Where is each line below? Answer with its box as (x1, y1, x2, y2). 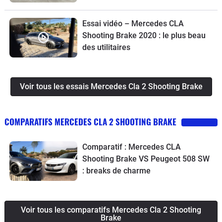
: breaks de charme (82, 166, 151, 175)
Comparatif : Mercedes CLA (82, 142, 181, 152)
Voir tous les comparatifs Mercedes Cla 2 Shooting (21, 205, 201, 215)
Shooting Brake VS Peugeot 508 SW (82, 154, 210, 164)
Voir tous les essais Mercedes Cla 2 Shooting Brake (19, 81, 203, 91)
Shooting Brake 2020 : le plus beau (82, 30, 206, 40)
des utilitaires (82, 42, 130, 52)
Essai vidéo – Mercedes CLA (82, 18, 184, 28)
